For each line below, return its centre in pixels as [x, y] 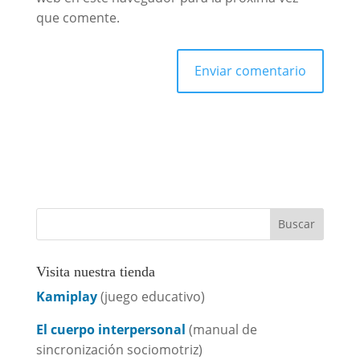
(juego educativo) [151, 296]
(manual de [221, 329]
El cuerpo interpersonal [110, 329]
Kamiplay [66, 296]
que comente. [78, 17]
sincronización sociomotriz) [119, 349]
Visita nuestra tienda [95, 271]
